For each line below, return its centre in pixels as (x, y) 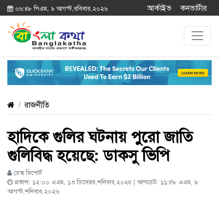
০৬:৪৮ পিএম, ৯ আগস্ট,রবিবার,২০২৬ (60, 8)
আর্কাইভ (159, 8)
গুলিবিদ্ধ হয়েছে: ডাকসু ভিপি (88, 155)
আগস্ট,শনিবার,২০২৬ (33, 191)
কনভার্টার (194, 8)
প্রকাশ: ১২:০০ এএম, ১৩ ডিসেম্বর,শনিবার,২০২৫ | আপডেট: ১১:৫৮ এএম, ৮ (106, 182)
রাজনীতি (37, 105)
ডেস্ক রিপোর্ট (27, 173)
